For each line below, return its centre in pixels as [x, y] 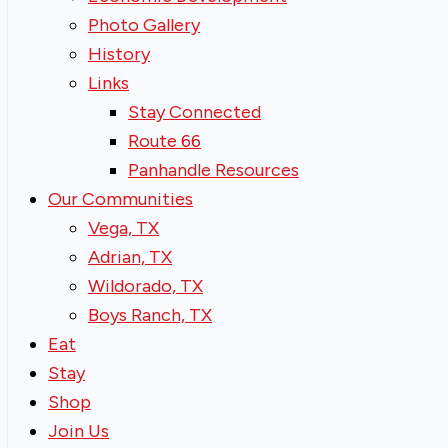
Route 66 [164, 141]
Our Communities [120, 199]
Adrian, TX [130, 257]
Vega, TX [123, 228]
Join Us [78, 431]
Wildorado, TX [145, 286]
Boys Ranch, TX [150, 315]
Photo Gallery [144, 25]
